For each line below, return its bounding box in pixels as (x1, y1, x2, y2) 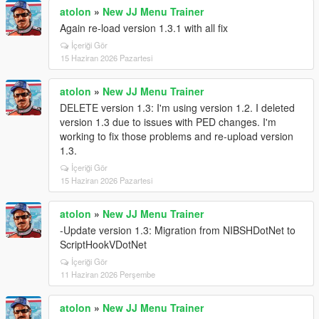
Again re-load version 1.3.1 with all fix (60, 21, 228, 36)
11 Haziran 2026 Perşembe (61, 268, 155, 281)
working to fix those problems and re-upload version (60, 129, 293, 144)
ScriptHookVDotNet (60, 237, 147, 252)
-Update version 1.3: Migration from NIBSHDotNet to (60, 223, 296, 238)
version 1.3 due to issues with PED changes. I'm (60, 115, 276, 130)
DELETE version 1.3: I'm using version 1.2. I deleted (60, 100, 295, 115)
